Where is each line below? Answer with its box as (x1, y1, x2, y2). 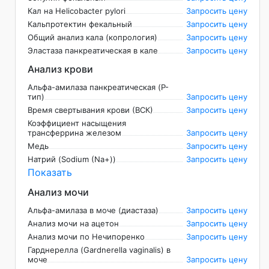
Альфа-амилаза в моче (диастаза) (28, 205, 159, 216)
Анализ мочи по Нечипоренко (28, 232, 145, 242)
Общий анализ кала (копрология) (28, 32, 157, 43)
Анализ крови (28, 63, 93, 76)
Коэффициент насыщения (28, 118, 126, 128)
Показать (28, 166, 72, 179)
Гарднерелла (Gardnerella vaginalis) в (28, 245, 171, 255)
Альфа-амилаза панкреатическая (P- (28, 82, 169, 92)
